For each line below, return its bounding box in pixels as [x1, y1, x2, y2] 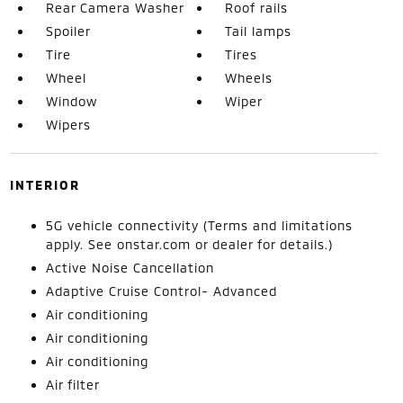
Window [45, 93, 97, 109]
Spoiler [45, 22, 91, 39]
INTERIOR [9, 176, 80, 193]
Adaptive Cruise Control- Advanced [45, 282, 277, 299]
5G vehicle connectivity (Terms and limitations [45, 217, 353, 233]
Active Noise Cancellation [45, 259, 214, 275]
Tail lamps [225, 22, 292, 39]
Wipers [45, 116, 91, 132]
